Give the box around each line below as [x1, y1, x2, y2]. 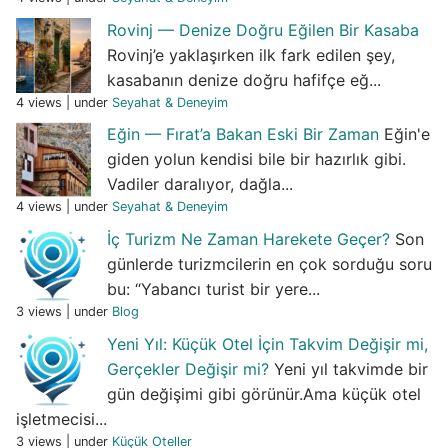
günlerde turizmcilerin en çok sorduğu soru [107, 253, 432, 274]
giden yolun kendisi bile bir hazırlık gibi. [107, 149, 406, 170]
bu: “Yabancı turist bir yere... [107, 278, 320, 299]
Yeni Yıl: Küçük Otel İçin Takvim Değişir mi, [107, 333, 428, 354]
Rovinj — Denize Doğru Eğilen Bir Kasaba [107, 19, 419, 40]
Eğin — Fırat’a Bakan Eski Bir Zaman [107, 124, 379, 145]
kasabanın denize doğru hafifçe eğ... [107, 69, 381, 90]
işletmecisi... [16, 408, 107, 429]
